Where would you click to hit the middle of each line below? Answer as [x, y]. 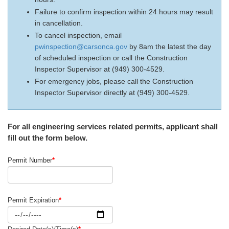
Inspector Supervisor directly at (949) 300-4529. [112, 93]
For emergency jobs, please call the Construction [114, 81]
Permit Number [30, 160]
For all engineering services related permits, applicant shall [113, 127]
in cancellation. [59, 23]
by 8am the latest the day [169, 47]
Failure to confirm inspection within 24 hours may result [124, 12]
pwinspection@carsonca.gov [81, 47]
